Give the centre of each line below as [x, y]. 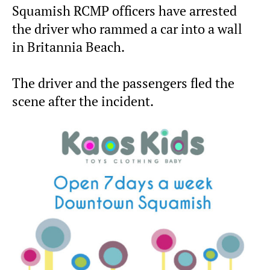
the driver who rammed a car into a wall [127, 29]
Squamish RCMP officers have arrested [124, 11]
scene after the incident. [83, 101]
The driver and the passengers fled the [123, 83]
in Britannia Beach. [68, 47]
